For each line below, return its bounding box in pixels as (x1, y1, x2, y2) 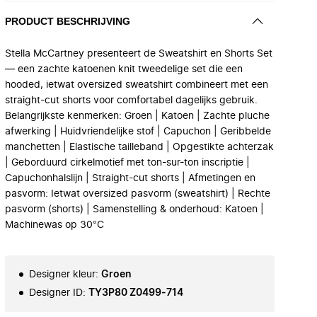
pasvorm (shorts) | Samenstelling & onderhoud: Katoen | (5, 204, 264, 214)
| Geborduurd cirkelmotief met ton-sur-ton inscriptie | (5, 158, 250, 168)
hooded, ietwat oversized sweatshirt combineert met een (5, 80, 268, 90)
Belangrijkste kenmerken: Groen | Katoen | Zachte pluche (5, 111, 270, 121)
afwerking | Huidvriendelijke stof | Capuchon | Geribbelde (5, 127, 271, 137)
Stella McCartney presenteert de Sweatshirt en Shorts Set (5, 49, 272, 59)
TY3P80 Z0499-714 (88, 288, 183, 298)
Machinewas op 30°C (5, 220, 104, 230)
